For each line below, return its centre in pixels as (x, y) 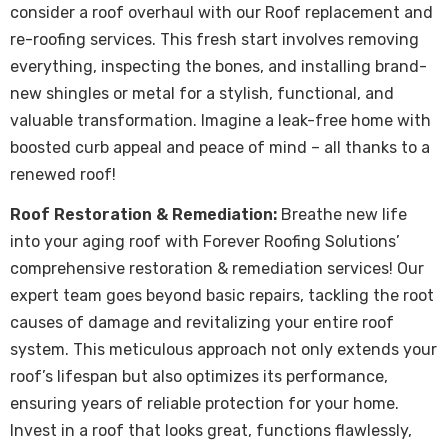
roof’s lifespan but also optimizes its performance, (199, 377)
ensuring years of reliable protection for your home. (204, 404)
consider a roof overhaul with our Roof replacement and (221, 13)
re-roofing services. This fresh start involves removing (214, 40)
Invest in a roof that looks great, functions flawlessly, (211, 431)
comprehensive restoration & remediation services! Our (217, 269)
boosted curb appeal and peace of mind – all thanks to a (220, 148)
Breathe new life (342, 215)
